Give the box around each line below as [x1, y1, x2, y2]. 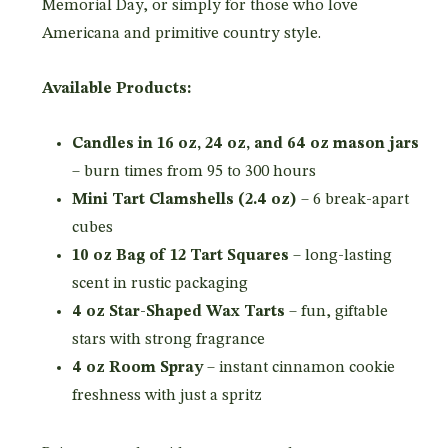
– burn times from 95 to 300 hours [71, 163, 316, 180]
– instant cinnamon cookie [202, 359, 395, 376]
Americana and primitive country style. [41, 25, 321, 42]
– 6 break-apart [296, 191, 409, 208]
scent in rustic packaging [71, 275, 248, 292]
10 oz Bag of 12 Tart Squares [71, 247, 289, 264]
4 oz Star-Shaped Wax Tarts [71, 303, 285, 320]
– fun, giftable [284, 303, 388, 320]
